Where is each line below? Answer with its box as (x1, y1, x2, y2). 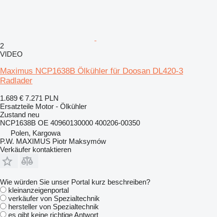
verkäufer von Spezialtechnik (8, 194, 100, 202)
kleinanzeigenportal (8, 186, 69, 194)
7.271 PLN (25, 93, 59, 102)
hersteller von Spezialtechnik (8, 202, 99, 211)
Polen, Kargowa (11, 128, 61, 137)
